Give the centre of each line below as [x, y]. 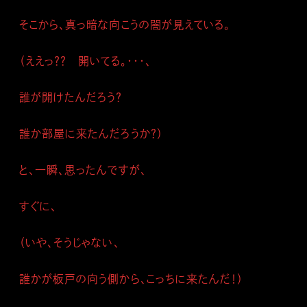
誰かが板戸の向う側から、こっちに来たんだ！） [132, 279]
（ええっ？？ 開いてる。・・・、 [85, 61]
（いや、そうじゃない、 [70, 243]
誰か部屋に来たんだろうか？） [91, 134]
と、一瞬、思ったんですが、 [83, 170]
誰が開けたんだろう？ [77, 97]
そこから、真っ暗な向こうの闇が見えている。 [125, 25]
